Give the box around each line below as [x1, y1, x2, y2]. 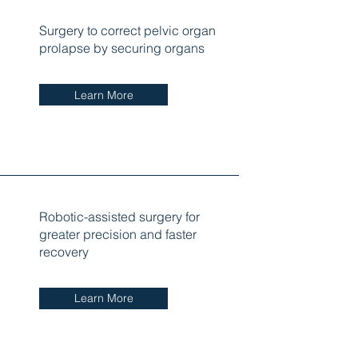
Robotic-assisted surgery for [38, 208, 200, 225]
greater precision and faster [38, 225, 197, 242]
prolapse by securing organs [38, 40, 205, 57]
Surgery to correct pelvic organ [38, 22, 216, 39]
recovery [38, 243, 89, 260]
